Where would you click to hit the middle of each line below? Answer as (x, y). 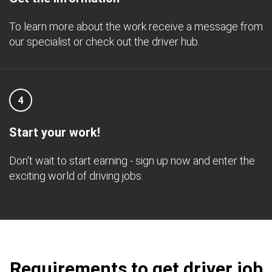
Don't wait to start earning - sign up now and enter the (132, 161)
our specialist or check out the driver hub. (104, 42)
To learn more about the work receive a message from (136, 26)
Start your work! (55, 132)
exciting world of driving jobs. (76, 176)
